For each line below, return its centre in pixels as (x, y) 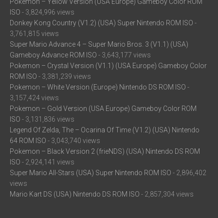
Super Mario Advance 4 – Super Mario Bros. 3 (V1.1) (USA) (99, 44)
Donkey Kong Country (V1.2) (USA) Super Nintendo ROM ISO (101, 23)
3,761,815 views (34, 34)
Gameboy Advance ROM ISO (53, 55)
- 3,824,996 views (47, 12)
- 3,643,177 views (124, 55)
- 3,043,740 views (73, 141)
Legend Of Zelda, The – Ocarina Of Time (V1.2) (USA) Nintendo (105, 130)
